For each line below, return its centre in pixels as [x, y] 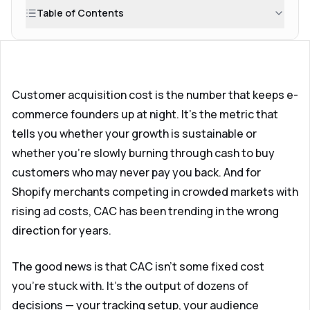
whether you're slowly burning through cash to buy [143, 153]
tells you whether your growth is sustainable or [134, 134]
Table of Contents [80, 13]
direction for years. [62, 230]
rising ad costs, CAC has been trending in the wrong [145, 211]
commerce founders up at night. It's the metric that [145, 114]
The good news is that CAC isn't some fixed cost [138, 266]
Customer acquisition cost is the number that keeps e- [155, 95]
